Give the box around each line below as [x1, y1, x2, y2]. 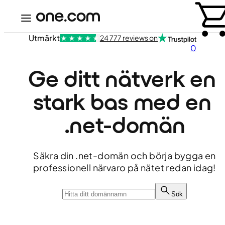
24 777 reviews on [99, 33, 158, 42]
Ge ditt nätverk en [28, 65, 216, 92]
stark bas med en [33, 88, 211, 116]
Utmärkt [28, 33, 60, 43]
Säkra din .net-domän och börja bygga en [33, 150, 216, 161]
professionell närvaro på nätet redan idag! [33, 162, 216, 173]
